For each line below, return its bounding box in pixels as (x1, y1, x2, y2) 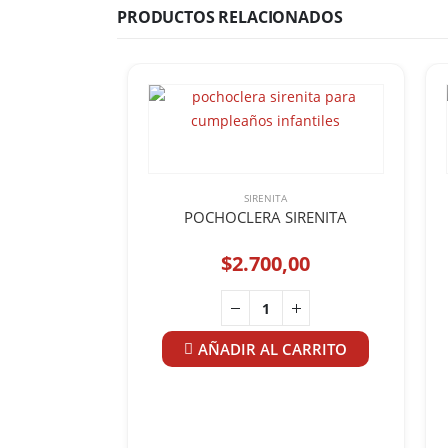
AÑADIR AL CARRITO (198, 339, 348, 360)
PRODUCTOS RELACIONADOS (117, 6, 343, 29)
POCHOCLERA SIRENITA (184, 207, 348, 228)
